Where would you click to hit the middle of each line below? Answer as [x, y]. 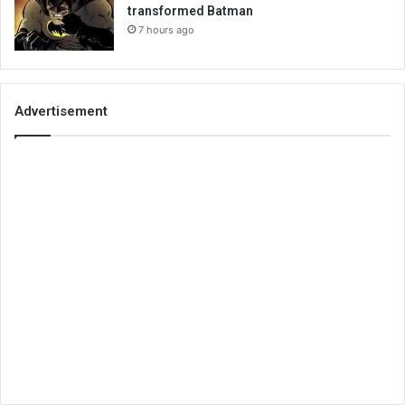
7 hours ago [166, 30]
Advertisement [61, 112]
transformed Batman [190, 11]
